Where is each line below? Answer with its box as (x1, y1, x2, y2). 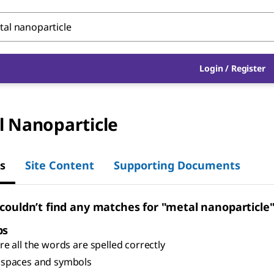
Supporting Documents (114, 157, 240, 172)
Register (231, 62, 265, 74)
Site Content (25, 157, 94, 172)
